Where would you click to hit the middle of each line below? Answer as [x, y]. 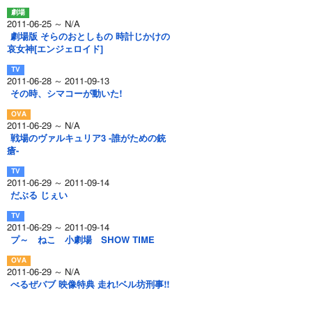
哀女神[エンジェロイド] [55, 50]
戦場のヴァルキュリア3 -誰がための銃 [88, 139]
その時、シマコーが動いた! [66, 94]
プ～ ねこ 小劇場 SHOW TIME [83, 241]
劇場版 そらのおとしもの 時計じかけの [90, 37]
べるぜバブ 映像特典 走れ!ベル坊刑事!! [90, 285]
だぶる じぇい [39, 196]
